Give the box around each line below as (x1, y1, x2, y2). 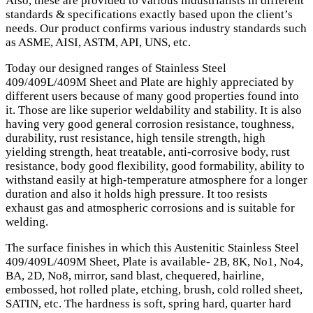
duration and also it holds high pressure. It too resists (6, 187, 268, 201)
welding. (6, 214, 48, 228)
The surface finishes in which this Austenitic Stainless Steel (6, 240, 299, 254)
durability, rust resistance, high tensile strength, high (6, 131, 265, 145)
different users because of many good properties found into (6, 89, 299, 103)
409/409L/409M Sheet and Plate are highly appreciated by (6, 75, 294, 89)
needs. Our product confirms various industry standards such (6, 21, 307, 35)
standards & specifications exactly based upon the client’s (6, 7, 293, 21)
